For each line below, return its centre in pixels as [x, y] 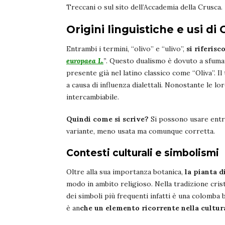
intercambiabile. [94, 97]
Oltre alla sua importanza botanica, [125, 172]
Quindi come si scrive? [107, 119]
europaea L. [85, 61]
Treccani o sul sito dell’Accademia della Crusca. [144, 7]
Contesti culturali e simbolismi [143, 153]
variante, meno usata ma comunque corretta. [141, 131]
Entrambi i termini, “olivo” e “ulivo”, [126, 48]
